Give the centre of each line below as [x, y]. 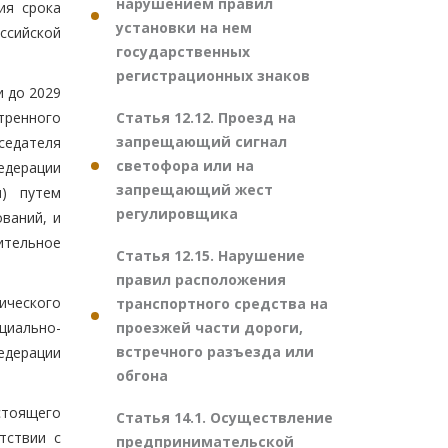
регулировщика [177, 213]
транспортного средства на [222, 303]
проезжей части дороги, [209, 327]
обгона [142, 375]
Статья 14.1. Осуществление [224, 417]
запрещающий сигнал [201, 141]
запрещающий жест [194, 189]
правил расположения [201, 279]
